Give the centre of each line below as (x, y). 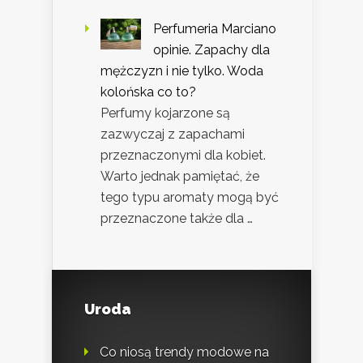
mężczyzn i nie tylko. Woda (182, 71)
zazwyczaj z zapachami (173, 135)
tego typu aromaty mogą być (190, 198)
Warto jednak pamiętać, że (180, 177)
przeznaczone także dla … (177, 219)
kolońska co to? (148, 92)
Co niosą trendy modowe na (184, 352)
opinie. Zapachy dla (211, 50)
